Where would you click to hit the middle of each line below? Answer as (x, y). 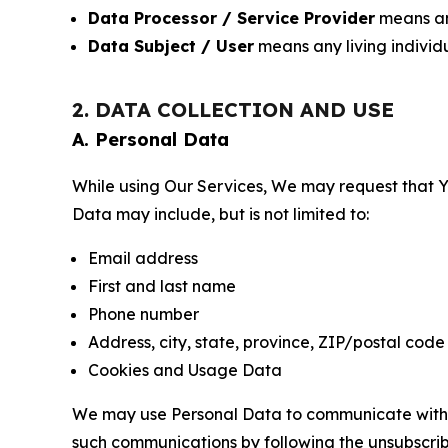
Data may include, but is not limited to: (220, 214)
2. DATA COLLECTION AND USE (233, 110)
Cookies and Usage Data (185, 370)
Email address (143, 258)
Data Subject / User (171, 46)
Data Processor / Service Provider (231, 18)
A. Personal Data (150, 140)
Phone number (143, 314)
